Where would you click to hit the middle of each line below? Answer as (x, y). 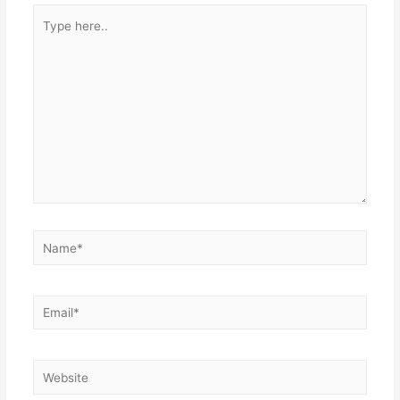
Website (54, 370)
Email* (50, 305)
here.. (48, 37)
